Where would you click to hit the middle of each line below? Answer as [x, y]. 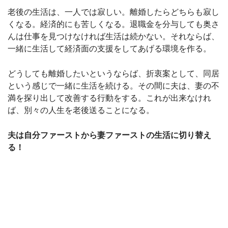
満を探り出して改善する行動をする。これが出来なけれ [109, 98]
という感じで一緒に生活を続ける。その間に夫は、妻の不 [113, 85]
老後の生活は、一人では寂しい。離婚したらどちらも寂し [113, 12]
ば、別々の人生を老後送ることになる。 [81, 110]
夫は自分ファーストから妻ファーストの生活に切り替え [109, 135]
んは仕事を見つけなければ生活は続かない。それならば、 [113, 36]
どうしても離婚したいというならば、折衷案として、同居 [113, 73]
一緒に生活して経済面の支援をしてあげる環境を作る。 [109, 48]
